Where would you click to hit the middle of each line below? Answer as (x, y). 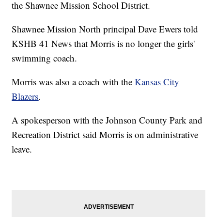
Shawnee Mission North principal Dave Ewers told (105, 29)
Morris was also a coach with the (73, 82)
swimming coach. (45, 58)
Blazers (25, 96)
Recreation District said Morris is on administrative (105, 135)
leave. (22, 149)
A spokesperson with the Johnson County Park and (107, 120)
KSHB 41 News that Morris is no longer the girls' (103, 44)
